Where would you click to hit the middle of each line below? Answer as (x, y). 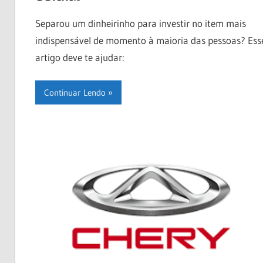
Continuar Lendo (75, 92)
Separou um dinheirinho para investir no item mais (140, 23)
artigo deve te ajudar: (80, 57)
